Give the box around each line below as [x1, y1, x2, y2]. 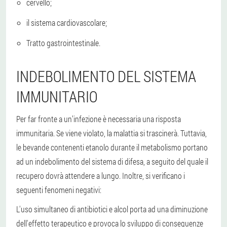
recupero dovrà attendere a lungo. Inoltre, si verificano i [16, 170, 185, 181]
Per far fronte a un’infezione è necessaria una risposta [16, 113, 181, 124]
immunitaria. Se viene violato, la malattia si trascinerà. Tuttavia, [16, 127, 207, 138]
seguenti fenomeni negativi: [16, 184, 101, 195]
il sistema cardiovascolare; [26, 17, 107, 28]
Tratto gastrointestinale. [26, 37, 100, 48]
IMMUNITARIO [16, 86, 97, 106]
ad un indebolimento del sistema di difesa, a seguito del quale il [16, 156, 208, 167]
